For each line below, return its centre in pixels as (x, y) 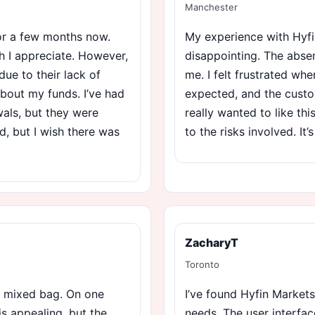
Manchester (211, 7)
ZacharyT (212, 243)
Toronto (202, 264)
